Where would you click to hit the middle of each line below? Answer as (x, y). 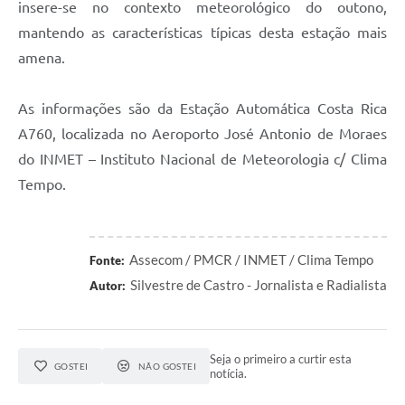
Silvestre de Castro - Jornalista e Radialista (259, 285)
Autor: (108, 286)
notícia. (229, 374)
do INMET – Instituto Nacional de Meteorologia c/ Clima (202, 160)
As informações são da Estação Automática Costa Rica (202, 109)
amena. (43, 58)
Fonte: (107, 261)
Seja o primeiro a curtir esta (281, 359)
